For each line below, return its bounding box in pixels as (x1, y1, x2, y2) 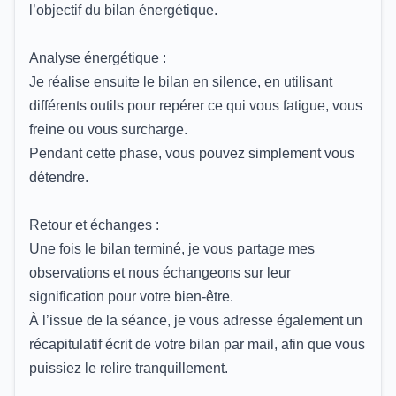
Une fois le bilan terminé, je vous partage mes (29, 240, 315, 256)
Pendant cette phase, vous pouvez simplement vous (29, 145, 354, 161)
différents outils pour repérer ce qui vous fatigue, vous (29, 97, 362, 113)
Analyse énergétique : (29, 49, 166, 65)
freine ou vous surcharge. (29, 121, 187, 137)
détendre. (29, 169, 88, 185)
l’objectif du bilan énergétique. (29, 2, 217, 18)
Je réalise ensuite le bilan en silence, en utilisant (29, 73, 332, 89)
